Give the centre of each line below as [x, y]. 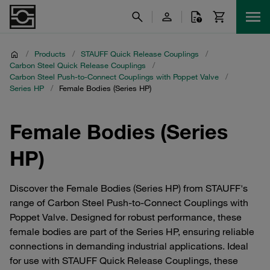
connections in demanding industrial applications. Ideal [129, 246]
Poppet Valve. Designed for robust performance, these [126, 217]
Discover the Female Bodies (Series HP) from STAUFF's [129, 188]
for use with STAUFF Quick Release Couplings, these [124, 260]
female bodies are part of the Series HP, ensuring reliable [132, 231]
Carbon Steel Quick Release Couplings [78, 65]
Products [50, 54]
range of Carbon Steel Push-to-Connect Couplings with [129, 202]
